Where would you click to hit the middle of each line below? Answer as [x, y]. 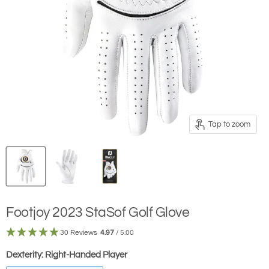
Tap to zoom [229, 124]
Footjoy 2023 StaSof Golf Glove [98, 213]
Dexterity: [26, 255]
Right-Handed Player [86, 255]
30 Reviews [79, 233]
